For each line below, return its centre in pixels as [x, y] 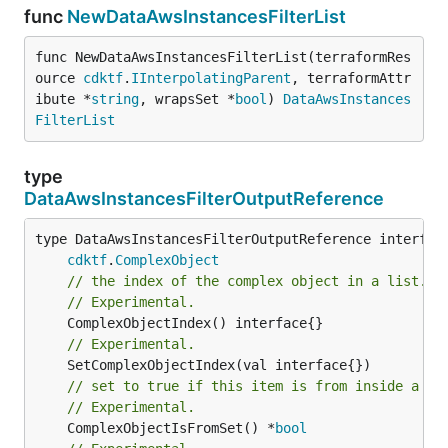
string [115, 98]
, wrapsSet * [187, 98]
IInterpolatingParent [211, 77]
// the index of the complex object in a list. [247, 280]
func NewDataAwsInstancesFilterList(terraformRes [223, 56]
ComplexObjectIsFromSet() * [171, 427]
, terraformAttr [351, 77]
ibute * [63, 98]
